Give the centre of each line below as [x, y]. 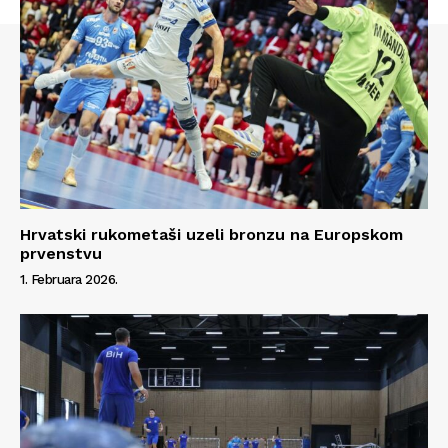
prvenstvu [61, 253]
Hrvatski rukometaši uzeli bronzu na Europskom [211, 234]
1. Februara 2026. [69, 279]
